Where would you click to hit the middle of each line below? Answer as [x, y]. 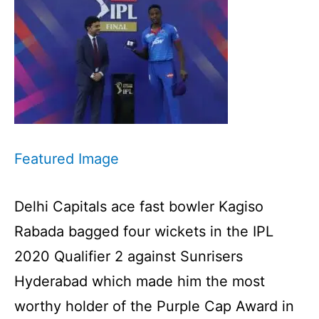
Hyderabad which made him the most [140, 281]
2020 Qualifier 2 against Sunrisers [129, 256]
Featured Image [67, 158]
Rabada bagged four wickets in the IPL [144, 231]
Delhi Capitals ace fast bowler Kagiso [139, 206]
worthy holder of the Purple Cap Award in [154, 306]
